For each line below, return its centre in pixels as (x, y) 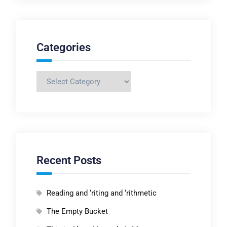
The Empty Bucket (77, 212)
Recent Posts (69, 161)
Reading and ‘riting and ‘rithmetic (101, 193)
